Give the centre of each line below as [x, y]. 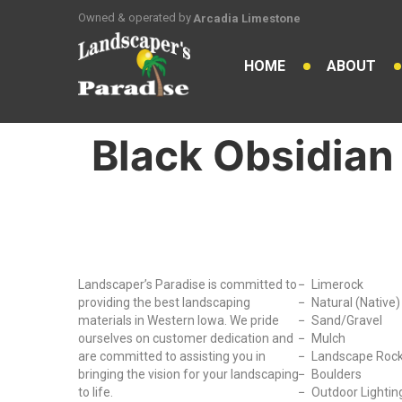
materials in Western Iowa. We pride [179, 320]
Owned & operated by [135, 17]
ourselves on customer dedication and [186, 338]
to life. [96, 392]
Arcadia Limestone [247, 18]
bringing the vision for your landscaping [188, 374]
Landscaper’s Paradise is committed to [188, 284]
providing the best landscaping [164, 302]
